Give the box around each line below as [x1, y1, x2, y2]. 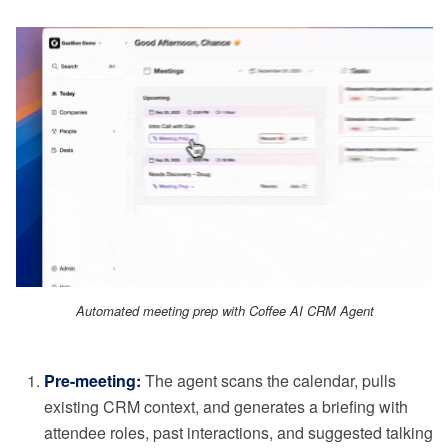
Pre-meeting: [44, 369, 141, 393]
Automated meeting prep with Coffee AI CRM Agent [75, 301, 374, 321]
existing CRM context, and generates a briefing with [44, 395, 408, 419]
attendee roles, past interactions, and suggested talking [44, 421, 433, 445]
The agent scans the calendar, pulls [141, 369, 396, 393]
